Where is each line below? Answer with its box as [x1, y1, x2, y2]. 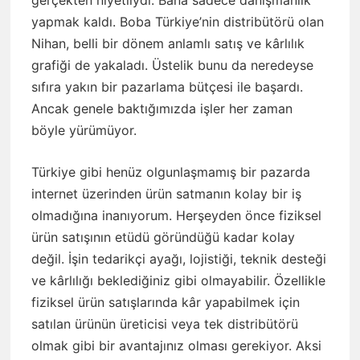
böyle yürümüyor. [31, 121, 137, 138]
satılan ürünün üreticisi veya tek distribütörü [31, 316, 298, 333]
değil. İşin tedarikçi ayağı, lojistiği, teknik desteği [31, 251, 326, 268]
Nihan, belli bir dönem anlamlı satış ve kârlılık [31, 35, 305, 51]
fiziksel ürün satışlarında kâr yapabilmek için [31, 294, 300, 311]
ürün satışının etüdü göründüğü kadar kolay [31, 229, 295, 246]
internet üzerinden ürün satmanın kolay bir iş [31, 186, 301, 202]
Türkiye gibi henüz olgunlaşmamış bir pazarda [31, 164, 310, 181]
